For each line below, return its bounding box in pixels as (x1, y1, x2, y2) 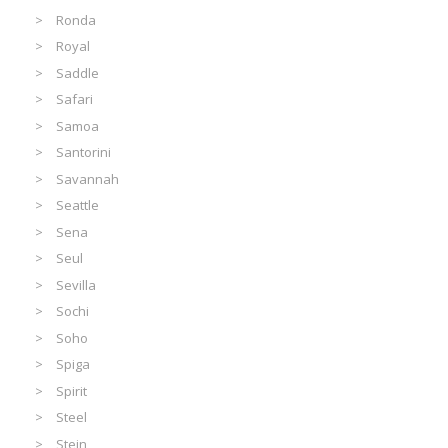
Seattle (56, 196, 100, 215)
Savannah (56, 169, 120, 188)
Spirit (56, 381, 88, 400)
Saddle (56, 63, 100, 82)
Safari (56, 90, 94, 109)
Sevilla (56, 275, 97, 294)
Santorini (56, 143, 112, 162)
